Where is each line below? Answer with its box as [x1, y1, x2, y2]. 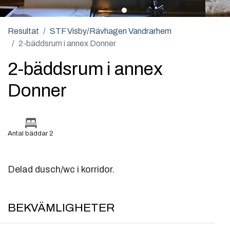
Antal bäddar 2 [8, 130, 53, 138]
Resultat [8, 27, 39, 36]
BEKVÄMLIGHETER [8, 201, 115, 215]
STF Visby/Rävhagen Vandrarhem [50, 27, 171, 36]
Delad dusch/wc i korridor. [8, 164, 114, 175]
